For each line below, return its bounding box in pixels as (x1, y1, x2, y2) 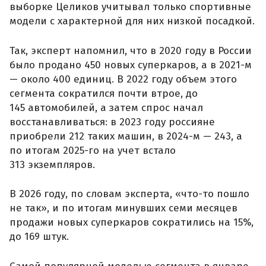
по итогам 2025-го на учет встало (9, 144, 176, 157)
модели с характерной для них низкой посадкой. (9, 15, 255, 28)
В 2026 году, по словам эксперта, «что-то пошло (9, 188, 249, 201)
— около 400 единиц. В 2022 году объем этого (9, 72, 237, 85)
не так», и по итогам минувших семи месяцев (9, 202, 237, 215)
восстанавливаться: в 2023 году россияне (9, 115, 215, 128)
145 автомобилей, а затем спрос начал (9, 101, 203, 114)
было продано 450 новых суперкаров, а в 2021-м (9, 58, 252, 71)
